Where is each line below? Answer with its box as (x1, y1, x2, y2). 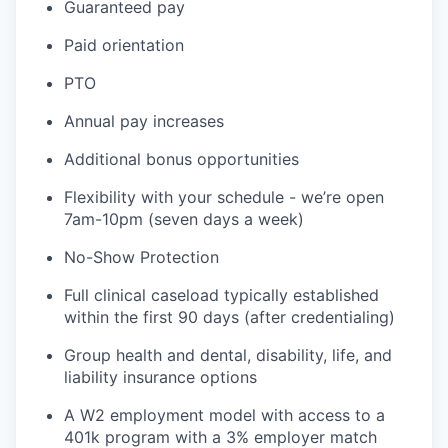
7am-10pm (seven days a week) (64, 208, 304, 229)
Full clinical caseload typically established (64, 284, 379, 305)
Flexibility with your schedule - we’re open (64, 186, 384, 207)
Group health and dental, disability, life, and (64, 344, 392, 365)
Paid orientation (64, 34, 184, 55)
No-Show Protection (64, 246, 219, 267)
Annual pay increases (64, 110, 224, 131)
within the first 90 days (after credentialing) (64, 306, 395, 327)
